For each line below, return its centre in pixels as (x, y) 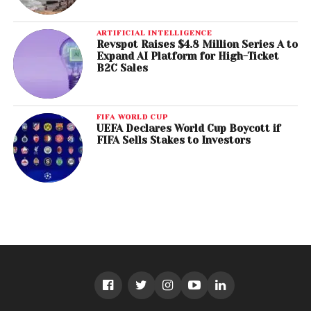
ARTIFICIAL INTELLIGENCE (154, 33)
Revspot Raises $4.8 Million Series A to (197, 44)
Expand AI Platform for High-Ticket (187, 56)
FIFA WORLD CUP (132, 117)
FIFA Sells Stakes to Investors (173, 140)
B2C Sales (122, 68)
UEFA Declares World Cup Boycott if (188, 128)
